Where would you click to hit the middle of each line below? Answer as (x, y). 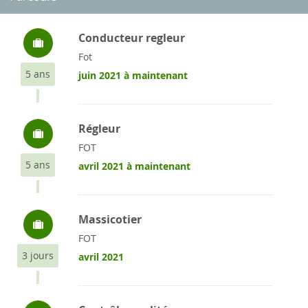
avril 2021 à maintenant (134, 166)
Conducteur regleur (132, 38)
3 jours (38, 255)
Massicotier (110, 219)
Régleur (99, 129)
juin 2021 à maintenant (133, 75)
